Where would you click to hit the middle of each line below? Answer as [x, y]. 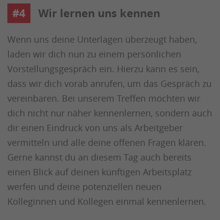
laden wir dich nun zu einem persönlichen [94, 54]
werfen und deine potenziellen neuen [84, 187]
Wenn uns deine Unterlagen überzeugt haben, [102, 39]
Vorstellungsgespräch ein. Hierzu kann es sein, [103, 69]
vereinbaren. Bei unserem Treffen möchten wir [104, 98]
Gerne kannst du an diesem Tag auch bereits [99, 157]
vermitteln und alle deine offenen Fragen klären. [107, 142]
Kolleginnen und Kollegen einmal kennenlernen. [107, 201]
